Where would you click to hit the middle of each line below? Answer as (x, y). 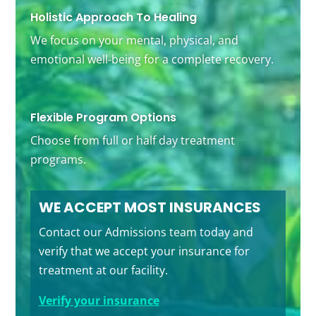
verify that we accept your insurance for (144, 251)
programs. (58, 160)
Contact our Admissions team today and (146, 232)
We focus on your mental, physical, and (134, 41)
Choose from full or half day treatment (132, 141)
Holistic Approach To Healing (113, 18)
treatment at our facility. (103, 271)
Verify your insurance (99, 301)
